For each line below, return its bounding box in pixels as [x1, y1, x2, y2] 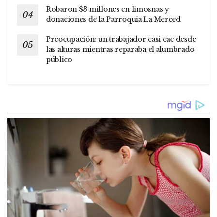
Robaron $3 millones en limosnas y [46, 4, 169, 14]
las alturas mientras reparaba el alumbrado [46, 45, 195, 54]
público [46, 55, 73, 64]
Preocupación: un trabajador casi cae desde [46, 34, 196, 44]
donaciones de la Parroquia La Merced [46, 15, 181, 24]
